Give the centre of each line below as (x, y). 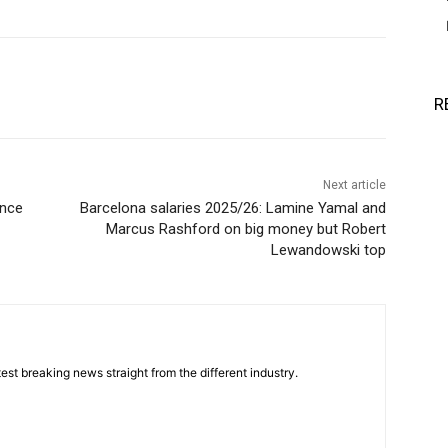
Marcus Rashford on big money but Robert (245, 228)
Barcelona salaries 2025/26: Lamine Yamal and (232, 207)
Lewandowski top (328, 249)
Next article (354, 184)
